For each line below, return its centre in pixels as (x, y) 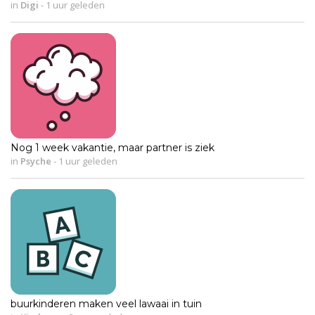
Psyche (36, 161)
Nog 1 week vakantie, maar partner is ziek (112, 148)
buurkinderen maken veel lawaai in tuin (106, 304)
